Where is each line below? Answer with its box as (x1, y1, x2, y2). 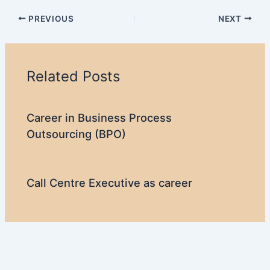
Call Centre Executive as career (27, 175, 193, 189)
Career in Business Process (27, 110, 172, 124)
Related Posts (27, 67, 121, 86)
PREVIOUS (26, 13, 74, 24)
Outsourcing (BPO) (27, 127, 127, 140)
